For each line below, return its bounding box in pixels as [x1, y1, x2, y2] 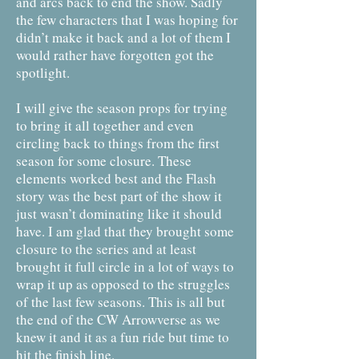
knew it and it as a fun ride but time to [16, 328, 229, 346]
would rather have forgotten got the [16, 46, 214, 64]
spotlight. [16, 63, 70, 82]
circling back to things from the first [16, 134, 220, 152]
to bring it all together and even [16, 116, 194, 135]
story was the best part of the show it [16, 187, 222, 205]
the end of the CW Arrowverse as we [16, 310, 220, 329]
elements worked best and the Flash [16, 169, 216, 188]
